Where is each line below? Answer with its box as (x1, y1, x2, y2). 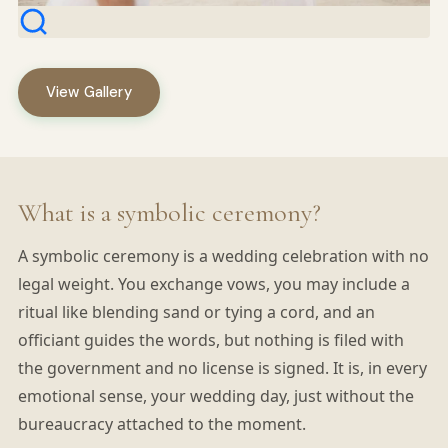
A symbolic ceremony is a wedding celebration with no (17, 244, 429, 267)
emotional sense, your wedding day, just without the (17, 384, 414, 407)
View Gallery (45, 82, 132, 101)
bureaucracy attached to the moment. (17, 412, 306, 435)
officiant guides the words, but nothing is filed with (17, 328, 404, 351)
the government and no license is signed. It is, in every (17, 356, 427, 379)
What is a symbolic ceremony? (17, 196, 321, 228)
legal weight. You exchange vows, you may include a (17, 272, 410, 295)
